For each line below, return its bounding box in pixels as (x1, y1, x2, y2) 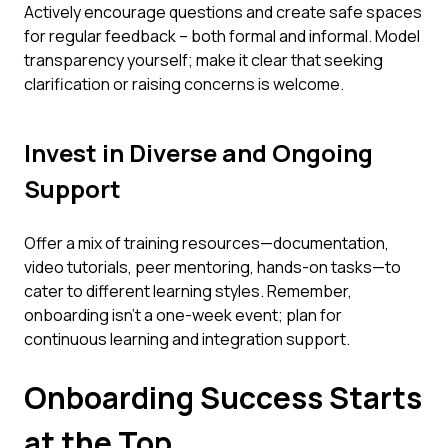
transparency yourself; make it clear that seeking (24, 49, 383, 71)
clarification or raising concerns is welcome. (24, 73, 344, 95)
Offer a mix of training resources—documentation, (24, 232, 389, 254)
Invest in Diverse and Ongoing (24, 136, 373, 169)
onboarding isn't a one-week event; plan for (24, 304, 342, 326)
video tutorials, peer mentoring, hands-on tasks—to (24, 256, 401, 278)
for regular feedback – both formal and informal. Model (24, 25, 420, 47)
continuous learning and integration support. (24, 328, 350, 350)
